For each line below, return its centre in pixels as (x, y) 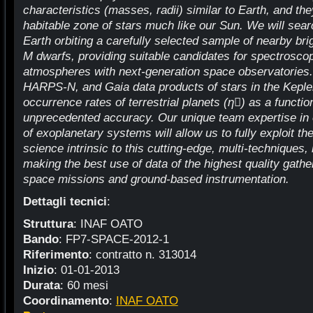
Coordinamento (66, 300)
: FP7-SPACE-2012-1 (114, 239)
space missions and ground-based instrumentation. (156, 179)
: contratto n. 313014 (142, 254)
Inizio (38, 270)
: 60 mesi (84, 285)
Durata (41, 285)
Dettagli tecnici (65, 201)
